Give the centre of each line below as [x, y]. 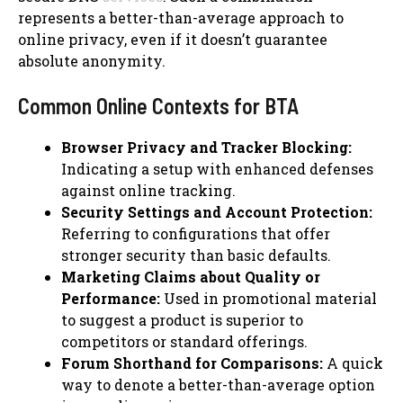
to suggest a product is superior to [182, 319]
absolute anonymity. [92, 60]
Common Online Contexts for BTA [158, 105]
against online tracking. [148, 190]
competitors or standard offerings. [184, 341]
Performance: [111, 298]
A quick [353, 363]
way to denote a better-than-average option [218, 384]
